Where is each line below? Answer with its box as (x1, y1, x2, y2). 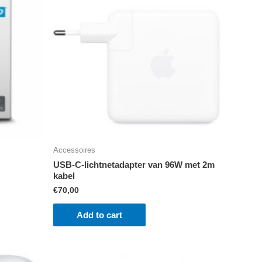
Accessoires (53, 146, 95, 155)
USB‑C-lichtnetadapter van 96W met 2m (53, 159, 215, 170)
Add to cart (77, 210, 122, 220)
